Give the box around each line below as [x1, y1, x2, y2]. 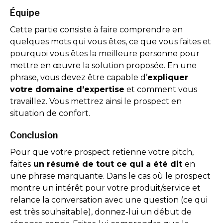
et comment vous [124, 85, 197, 94]
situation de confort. [10, 109, 90, 118]
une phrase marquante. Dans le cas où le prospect [10, 171, 211, 181]
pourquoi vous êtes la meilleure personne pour [10, 49, 200, 58]
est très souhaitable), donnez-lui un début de [10, 207, 192, 217]
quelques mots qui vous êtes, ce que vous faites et [10, 37, 211, 46]
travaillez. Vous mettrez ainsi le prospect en [10, 97, 182, 106]
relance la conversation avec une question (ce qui [10, 195, 208, 205]
